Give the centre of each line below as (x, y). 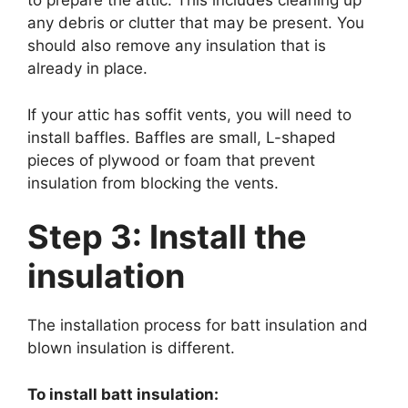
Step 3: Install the (167, 237)
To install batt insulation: (123, 394)
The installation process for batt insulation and (198, 326)
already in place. (87, 69)
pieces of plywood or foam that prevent (171, 160)
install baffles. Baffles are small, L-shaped (182, 137)
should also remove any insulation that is (177, 46)
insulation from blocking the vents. (153, 183)
